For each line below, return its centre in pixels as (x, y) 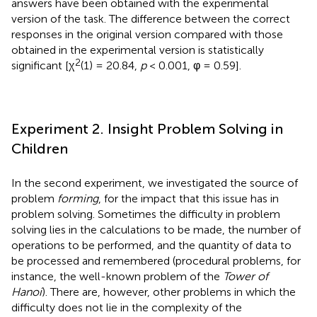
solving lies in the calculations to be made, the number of (156, 229)
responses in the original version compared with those (147, 34)
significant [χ (43, 65)
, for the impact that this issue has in (189, 198)
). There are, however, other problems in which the (169, 292)
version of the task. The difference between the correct (151, 18)
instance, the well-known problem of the (117, 276)
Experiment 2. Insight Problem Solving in (147, 128)
